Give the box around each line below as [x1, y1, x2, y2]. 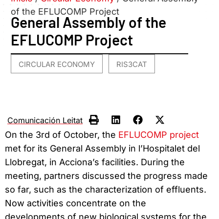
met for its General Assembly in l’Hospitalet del [5, 143, 200, 153]
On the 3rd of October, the [5, 129, 118, 140]
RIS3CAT [116, 60, 148, 69]
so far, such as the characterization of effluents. [5, 184, 206, 195]
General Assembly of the [11, 13, 167, 31]
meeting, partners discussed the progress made [5, 170, 208, 181]
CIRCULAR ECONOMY [19, 60, 95, 69]
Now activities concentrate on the [5, 197, 146, 208]
